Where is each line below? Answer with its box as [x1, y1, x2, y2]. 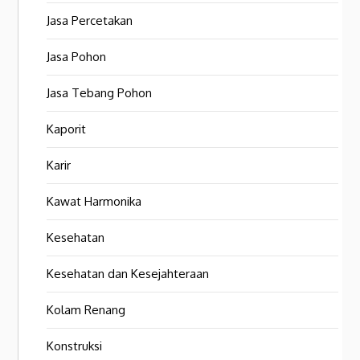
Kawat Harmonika [47, 194, 142, 210]
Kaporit [47, 121, 87, 137]
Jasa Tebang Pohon [47, 85, 153, 101]
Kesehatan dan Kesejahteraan [47, 266, 210, 282]
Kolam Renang [47, 302, 126, 318]
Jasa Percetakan [47, 13, 133, 29]
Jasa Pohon [47, 49, 107, 65]
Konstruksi [47, 338, 103, 354]
